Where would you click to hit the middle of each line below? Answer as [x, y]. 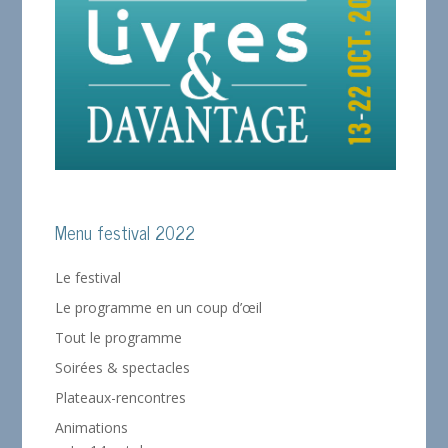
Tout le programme [119, 337]
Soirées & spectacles [123, 367]
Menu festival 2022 [125, 231]
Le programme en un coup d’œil [159, 307]
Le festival [88, 277]
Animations [92, 427]
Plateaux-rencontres [121, 397]
